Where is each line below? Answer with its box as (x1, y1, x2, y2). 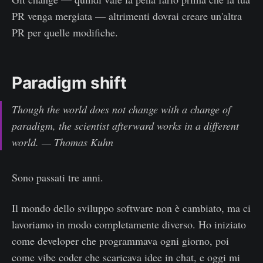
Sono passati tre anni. (12, 170, 103, 184)
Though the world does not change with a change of (12, 102, 231, 116)
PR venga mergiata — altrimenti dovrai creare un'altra (12, 8, 242, 23)
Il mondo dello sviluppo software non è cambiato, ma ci (12, 200, 251, 215)
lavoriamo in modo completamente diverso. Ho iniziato (12, 217, 246, 231)
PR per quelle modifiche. (12, 25, 118, 39)
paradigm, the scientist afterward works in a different (12, 118, 239, 133)
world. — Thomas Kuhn (12, 134, 113, 149)
